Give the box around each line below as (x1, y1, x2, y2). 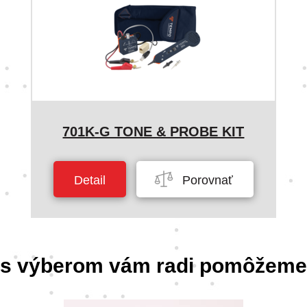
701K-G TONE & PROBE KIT (62, 124, 245, 139)
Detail (73, 173, 106, 187)
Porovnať (178, 173, 233, 187)
